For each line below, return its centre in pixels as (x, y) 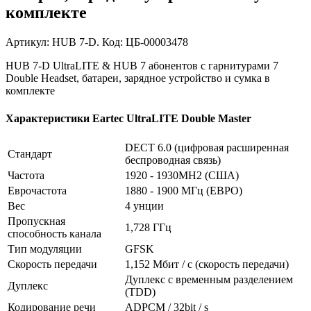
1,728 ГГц (148, 227)
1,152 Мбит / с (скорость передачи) (207, 264)
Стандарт (30, 153)
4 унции (144, 205)
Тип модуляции (45, 249)
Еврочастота (37, 190)
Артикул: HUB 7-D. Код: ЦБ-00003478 (97, 42)
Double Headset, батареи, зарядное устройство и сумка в (138, 78)
